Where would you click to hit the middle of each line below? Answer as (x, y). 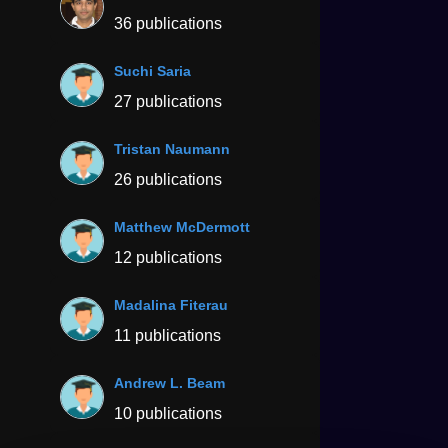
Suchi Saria (152, 70)
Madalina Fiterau (171, 304)
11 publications (167, 335)
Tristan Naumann (172, 148)
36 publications (168, 23)
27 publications (168, 101)
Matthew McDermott (182, 226)
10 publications (168, 413)
